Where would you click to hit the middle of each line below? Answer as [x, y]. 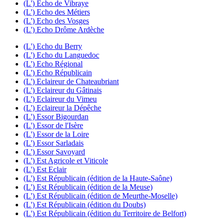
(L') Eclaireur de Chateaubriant [71, 81]
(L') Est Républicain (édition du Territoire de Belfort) [105, 213]
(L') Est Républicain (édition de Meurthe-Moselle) [100, 196]
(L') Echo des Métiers [57, 12]
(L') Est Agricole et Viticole [66, 160]
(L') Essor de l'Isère [53, 125]
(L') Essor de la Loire [56, 134]
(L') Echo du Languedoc [61, 55]
